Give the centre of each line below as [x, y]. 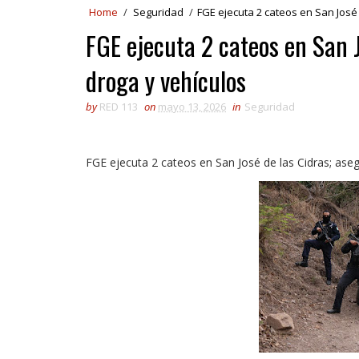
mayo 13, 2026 [192, 107]
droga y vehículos [166, 81]
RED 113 [119, 107]
